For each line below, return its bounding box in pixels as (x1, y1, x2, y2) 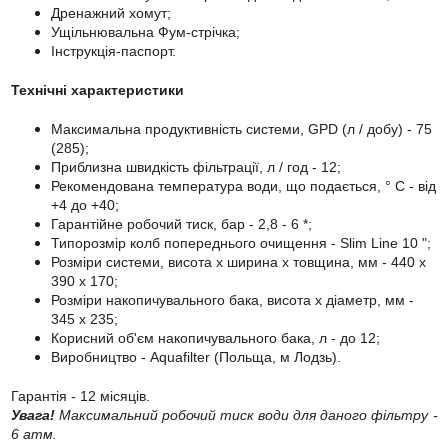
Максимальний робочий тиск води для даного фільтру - (54, 406, 438, 423)
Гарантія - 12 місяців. (10, 387, 150, 404)
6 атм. (10, 425, 57, 442)
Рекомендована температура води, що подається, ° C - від (50, 177, 436, 194)
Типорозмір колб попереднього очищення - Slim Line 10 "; (50, 234, 431, 251)
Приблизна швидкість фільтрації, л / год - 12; (50, 158, 341, 175)
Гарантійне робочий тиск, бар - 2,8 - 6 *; (50, 215, 312, 232)
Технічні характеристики (10, 81, 184, 98)
